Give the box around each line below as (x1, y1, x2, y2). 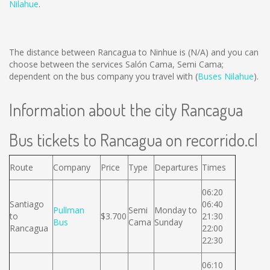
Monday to (154, 204, 197, 216)
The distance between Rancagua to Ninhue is (9, 46, 188, 58)
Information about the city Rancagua (9, 99, 243, 121)
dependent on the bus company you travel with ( (9, 71, 198, 82)
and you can (209, 46, 259, 58)
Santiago (10, 198, 44, 210)
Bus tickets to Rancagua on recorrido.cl (9, 129, 258, 151)
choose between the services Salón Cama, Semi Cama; (9, 58, 224, 70)
